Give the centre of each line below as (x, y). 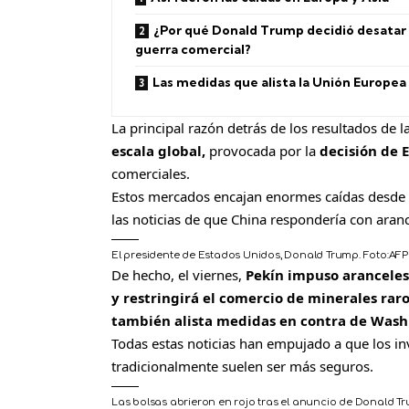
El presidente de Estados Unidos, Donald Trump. (236, 256)
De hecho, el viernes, (178, 275)
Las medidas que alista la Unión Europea (279, 83)
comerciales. (151, 174)
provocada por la (262, 151)
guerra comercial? (193, 50)
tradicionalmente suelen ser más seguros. (242, 367)
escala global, (158, 151)
